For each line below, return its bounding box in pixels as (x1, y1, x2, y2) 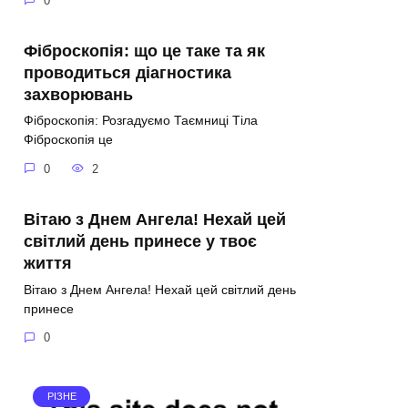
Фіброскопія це (24, 132, 113, 148)
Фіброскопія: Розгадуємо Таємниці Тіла (24, 113, 258, 128)
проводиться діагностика (24, 63, 231, 82)
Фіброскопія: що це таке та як (24, 41, 265, 60)
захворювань (24, 85, 133, 104)
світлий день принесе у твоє (24, 231, 257, 250)
